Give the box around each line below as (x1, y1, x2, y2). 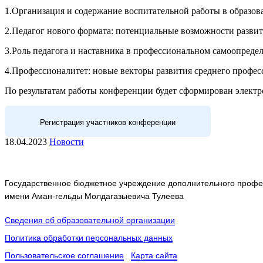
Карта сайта (131, 251, 177, 261)
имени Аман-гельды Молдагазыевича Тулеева (5, 191, 184, 201)
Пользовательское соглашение (5, 251, 124, 261)
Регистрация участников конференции (40, 118, 176, 127)
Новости (49, 137, 84, 147)
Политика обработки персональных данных (5, 233, 173, 243)
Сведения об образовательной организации (5, 215, 175, 225)
